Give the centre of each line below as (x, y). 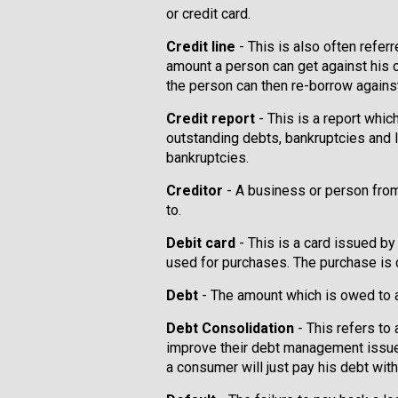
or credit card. (208, 14)
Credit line (201, 47)
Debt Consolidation (230, 328)
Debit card (201, 243)
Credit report (212, 119)
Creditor (195, 191)
